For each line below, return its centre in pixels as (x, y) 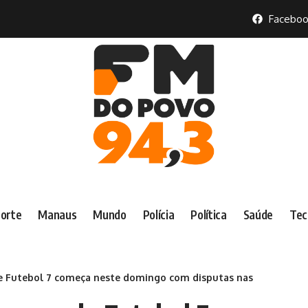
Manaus (57, 215)
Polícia (158, 215)
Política (209, 215)
